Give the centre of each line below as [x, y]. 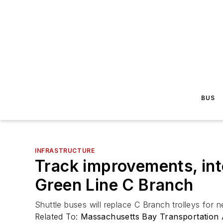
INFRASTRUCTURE [65, 151]
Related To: [58, 217]
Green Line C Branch [114, 185]
